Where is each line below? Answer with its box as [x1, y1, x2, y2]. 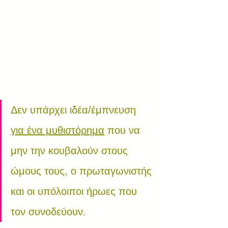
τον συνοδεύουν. [11, 206, 86, 217]
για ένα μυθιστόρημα [11, 125, 104, 136]
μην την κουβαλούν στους [11, 145, 131, 156]
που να [104, 125, 143, 136]
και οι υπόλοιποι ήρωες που [11, 186, 140, 197]
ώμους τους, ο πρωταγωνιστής [11, 165, 155, 177]
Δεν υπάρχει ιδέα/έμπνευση [11, 104, 139, 116]
